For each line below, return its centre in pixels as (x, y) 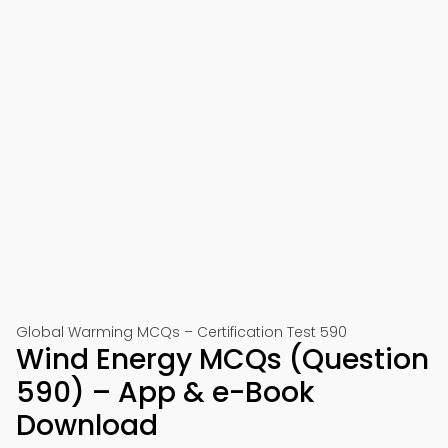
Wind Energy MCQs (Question (222, 359)
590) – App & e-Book (165, 392)
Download (87, 425)
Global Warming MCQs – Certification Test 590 (181, 332)
